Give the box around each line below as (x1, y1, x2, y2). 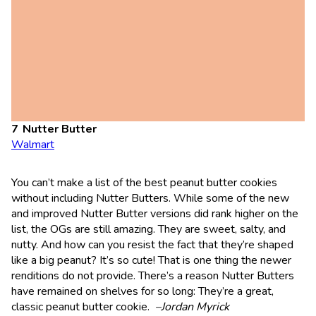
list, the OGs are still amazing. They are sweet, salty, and (11, 221, 286, 237)
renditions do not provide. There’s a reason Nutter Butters (11, 267, 294, 284)
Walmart (11, 136, 54, 152)
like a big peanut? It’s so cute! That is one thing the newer (11, 252, 291, 268)
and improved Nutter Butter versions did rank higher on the (11, 205, 298, 221)
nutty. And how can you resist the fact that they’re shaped (11, 236, 293, 253)
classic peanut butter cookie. (11, 298, 155, 315)
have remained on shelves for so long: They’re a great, (11, 283, 274, 299)
